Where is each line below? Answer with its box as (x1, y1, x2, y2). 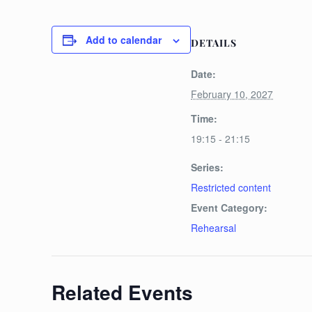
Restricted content (191, 180, 272, 194)
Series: (191, 160, 224, 174)
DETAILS (191, 36, 237, 49)
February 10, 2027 (191, 87, 274, 101)
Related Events (52, 278, 194, 306)
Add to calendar (86, 33, 162, 47)
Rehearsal (191, 221, 237, 235)
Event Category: (191, 201, 268, 214)
